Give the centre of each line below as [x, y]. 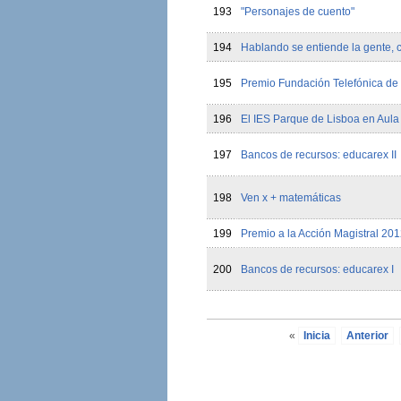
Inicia [316, 336]
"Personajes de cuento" [297, 12]
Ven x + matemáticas [290, 198]
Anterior [367, 336]
